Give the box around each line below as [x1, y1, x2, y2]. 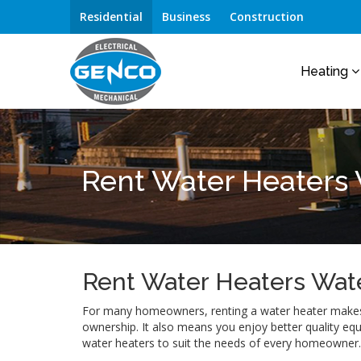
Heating [301, 64, 351, 79]
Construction [230, 9, 304, 24]
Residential [80, 9, 143, 24]
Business [162, 9, 210, 24]
